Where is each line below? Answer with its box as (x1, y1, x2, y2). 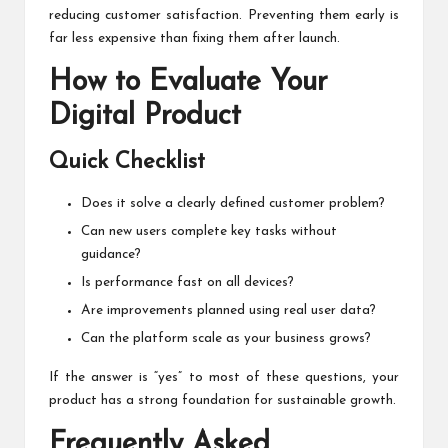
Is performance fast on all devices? (81, 276, 294, 290)
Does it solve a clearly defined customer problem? (81, 196, 385, 210)
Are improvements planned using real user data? (81, 304, 376, 318)
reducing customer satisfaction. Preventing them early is (49, 8, 399, 22)
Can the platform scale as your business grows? (81, 332, 371, 346)
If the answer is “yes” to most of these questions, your (49, 371, 399, 385)
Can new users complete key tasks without (81, 224, 337, 238)
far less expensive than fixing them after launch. (49, 31, 340, 45)
